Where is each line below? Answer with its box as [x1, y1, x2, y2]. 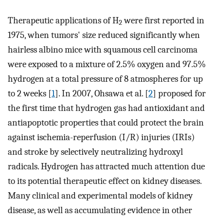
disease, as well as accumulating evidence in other [8, 204, 192, 216]
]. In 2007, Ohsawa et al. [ [55, 88, 148, 99]
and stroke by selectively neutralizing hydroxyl [8, 146, 183, 157]
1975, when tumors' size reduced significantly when [8, 29, 200, 40]
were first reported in [122, 15, 204, 26]
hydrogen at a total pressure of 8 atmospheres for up [8, 73, 203, 84]
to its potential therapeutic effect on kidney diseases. [8, 175, 201, 186]
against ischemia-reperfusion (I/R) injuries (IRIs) [8, 131, 195, 143]
